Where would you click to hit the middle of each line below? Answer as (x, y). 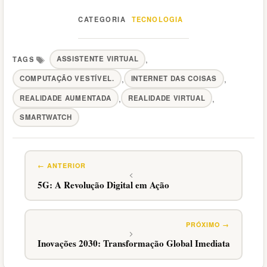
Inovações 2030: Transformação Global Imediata (133, 243)
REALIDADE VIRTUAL (167, 98)
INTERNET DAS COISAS (174, 78)
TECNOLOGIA (157, 19)
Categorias (98, 24)
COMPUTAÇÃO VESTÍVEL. (67, 78)
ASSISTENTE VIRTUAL (97, 59)
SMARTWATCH (46, 117)
